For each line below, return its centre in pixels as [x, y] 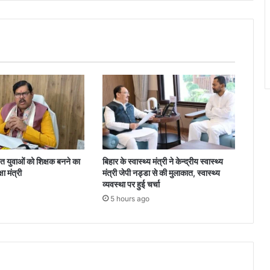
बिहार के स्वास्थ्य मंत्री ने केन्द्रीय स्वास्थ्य [162, 162]
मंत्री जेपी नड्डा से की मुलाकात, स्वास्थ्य [161, 173]
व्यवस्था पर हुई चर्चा [131, 184]
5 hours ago [130, 199]
